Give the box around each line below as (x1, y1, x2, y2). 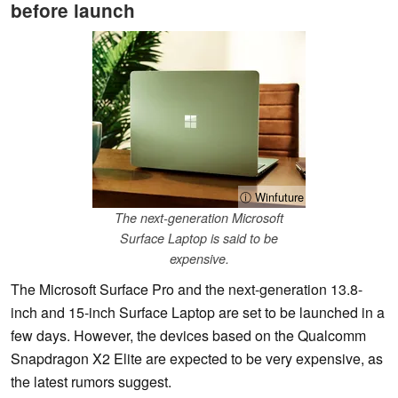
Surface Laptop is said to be (120, 229, 278, 248)
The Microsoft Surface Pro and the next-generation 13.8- (11, 279, 362, 300)
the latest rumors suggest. (11, 371, 171, 393)
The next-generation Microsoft (115, 209, 283, 227)
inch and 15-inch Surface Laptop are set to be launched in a (11, 302, 385, 323)
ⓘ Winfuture (240, 188, 304, 206)
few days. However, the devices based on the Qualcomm (11, 325, 366, 346)
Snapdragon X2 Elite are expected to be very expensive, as (11, 348, 383, 370)
